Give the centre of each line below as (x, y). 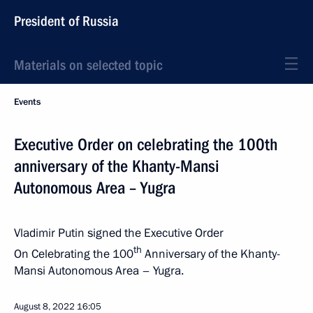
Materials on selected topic (88, 65)
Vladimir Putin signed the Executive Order (119, 233)
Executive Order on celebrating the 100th (146, 145)
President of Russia (66, 21)
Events (27, 102)
